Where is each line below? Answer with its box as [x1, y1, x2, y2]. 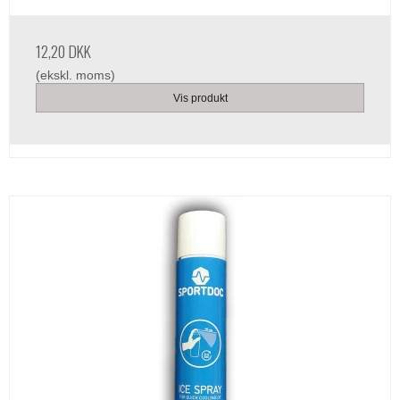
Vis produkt [172, 91, 228, 104]
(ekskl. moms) [36, 68, 115, 83]
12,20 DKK [36, 39, 91, 63]
